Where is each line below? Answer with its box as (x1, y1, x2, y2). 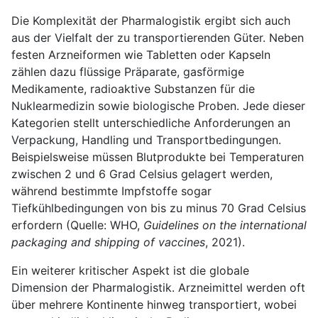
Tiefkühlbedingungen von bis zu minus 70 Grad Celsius (11, 201, 306, 216)
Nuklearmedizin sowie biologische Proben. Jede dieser (11, 99, 305, 114)
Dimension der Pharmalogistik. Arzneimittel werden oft (11, 280, 305, 295)
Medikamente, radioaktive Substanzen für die (11, 82, 255, 97)
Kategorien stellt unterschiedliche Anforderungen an (11, 116, 290, 131)
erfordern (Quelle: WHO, (11, 218, 143, 233)
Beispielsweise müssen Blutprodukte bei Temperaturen (11, 150, 304, 165)
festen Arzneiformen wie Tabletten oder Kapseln (11, 48, 270, 62)
